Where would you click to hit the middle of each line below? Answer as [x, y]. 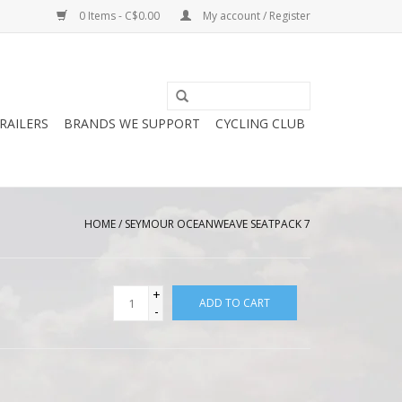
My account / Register [255, 16]
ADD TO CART [235, 303]
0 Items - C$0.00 [119, 16]
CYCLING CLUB [260, 123]
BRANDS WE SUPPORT [132, 123]
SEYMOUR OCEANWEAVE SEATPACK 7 [218, 224]
